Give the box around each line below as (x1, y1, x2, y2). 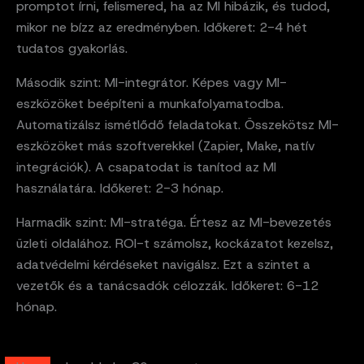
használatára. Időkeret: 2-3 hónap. (16, 179, 223, 197)
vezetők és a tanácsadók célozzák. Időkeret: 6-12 (16, 276, 318, 294)
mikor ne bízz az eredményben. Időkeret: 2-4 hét (16, 18, 307, 36)
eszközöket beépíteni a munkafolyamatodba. (16, 94, 284, 112)
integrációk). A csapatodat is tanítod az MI (16, 158, 276, 175)
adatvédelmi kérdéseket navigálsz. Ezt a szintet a (16, 255, 310, 273)
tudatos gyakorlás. (16, 39, 128, 57)
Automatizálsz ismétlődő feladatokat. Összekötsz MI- (16, 115, 339, 133)
